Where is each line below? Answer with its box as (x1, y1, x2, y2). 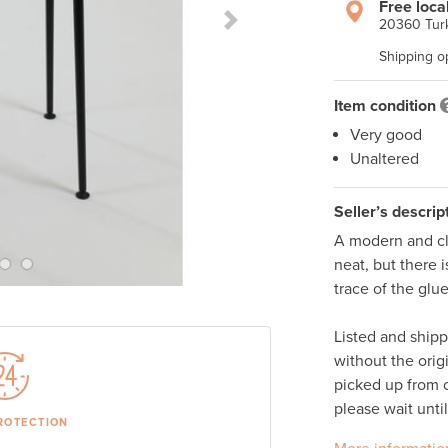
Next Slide (229, 20, 301, 41)
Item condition (333, 96, 436, 117)
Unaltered (349, 149, 419, 170)
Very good (349, 125, 422, 146)
